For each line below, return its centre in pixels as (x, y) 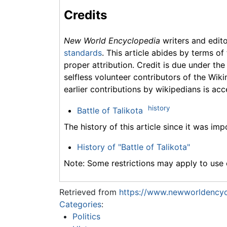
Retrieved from (89, 192)
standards (83, 52)
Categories (80, 204)
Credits (85, 15)
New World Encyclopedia (112, 40)
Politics (86, 216)
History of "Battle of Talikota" (133, 147)
